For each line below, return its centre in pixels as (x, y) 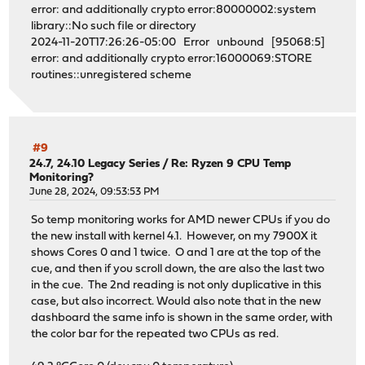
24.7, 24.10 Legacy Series (95, 165)
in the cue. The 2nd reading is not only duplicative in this (177, 285)
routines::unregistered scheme (112, 75)
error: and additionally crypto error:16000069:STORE (172, 59)
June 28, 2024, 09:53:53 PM (95, 192)
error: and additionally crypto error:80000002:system (174, 10)
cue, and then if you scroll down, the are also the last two (178, 269)
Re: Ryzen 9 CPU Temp (231, 165)
